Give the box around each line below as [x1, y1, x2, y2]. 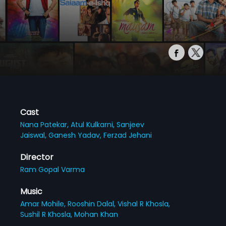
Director [20, 151, 54, 163]
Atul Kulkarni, [71, 119, 117, 130]
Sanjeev [117, 119, 145, 130]
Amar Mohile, [20, 198, 68, 209]
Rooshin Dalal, [68, 198, 118, 209]
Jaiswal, [20, 130, 49, 140]
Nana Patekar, [20, 119, 71, 130]
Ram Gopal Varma [20, 164, 85, 175]
